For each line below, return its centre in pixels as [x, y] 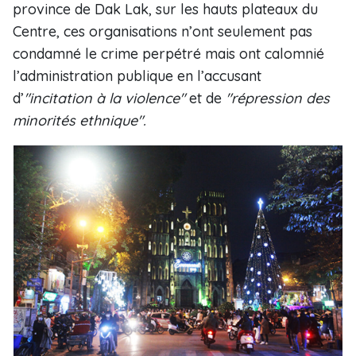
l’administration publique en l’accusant [137, 76]
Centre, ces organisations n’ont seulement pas [163, 31]
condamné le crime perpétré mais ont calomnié [168, 54]
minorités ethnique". [79, 120]
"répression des [278, 98]
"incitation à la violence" [106, 98]
